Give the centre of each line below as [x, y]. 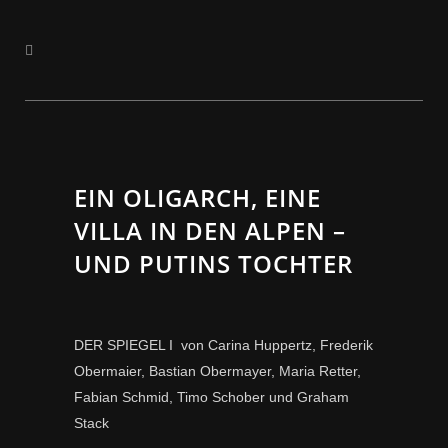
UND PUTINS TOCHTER [213, 263]
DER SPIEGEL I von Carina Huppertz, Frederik [223, 345]
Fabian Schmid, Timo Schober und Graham [211, 397]
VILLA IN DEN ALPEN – [210, 230]
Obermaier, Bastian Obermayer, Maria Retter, [217, 371]
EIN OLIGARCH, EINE [197, 197]
